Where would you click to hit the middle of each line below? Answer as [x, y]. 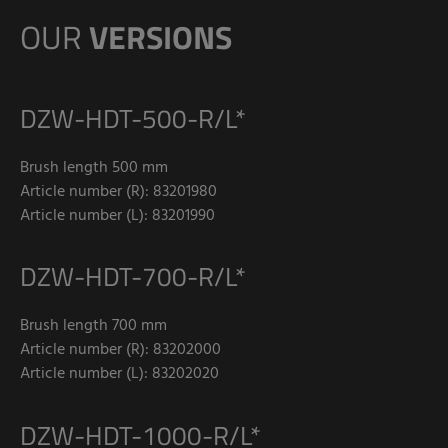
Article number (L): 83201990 [117, 216]
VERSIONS [160, 37]
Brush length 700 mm [93, 326]
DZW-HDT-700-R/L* [133, 277]
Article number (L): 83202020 [119, 374]
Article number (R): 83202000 [120, 350]
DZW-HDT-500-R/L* [133, 119]
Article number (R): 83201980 [118, 192]
